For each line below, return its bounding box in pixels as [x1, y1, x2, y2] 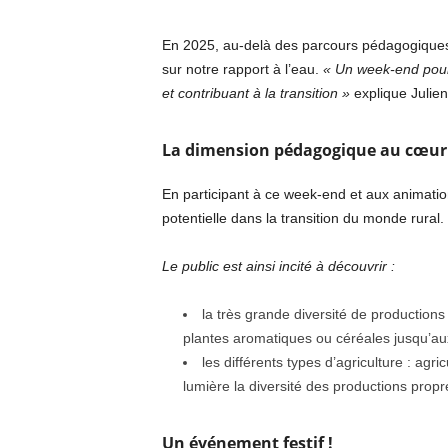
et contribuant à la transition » [161, 84, 350, 101]
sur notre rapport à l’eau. [161, 60, 323, 77]
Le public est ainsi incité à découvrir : [161, 257, 395, 274]
